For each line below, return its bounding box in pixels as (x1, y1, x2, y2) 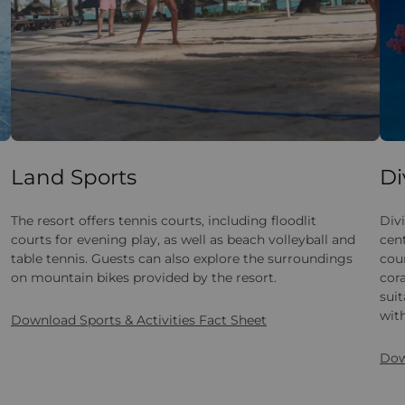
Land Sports (11, 165, 137, 191)
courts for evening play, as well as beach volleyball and (11, 231, 355, 249)
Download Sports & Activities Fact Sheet (11, 312, 267, 329)
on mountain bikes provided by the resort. (11, 269, 277, 287)
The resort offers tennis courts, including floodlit (11, 212, 316, 230)
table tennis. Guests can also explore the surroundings (11, 250, 353, 268)
